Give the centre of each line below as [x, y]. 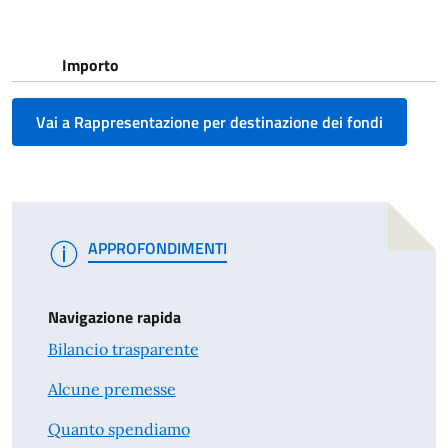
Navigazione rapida [114, 317]
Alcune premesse [111, 389]
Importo [90, 65]
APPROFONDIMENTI [157, 247]
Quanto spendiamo [118, 429]
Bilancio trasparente [123, 349]
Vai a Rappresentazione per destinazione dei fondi [209, 122]
